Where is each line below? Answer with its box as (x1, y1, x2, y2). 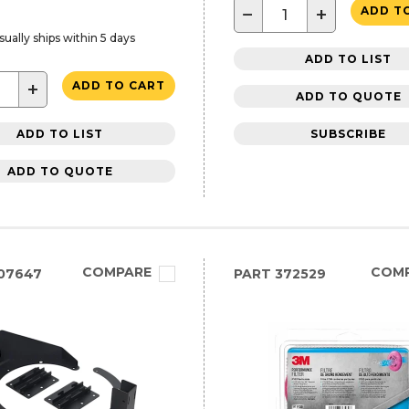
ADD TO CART (71, 79, 165, 92)
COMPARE (81, 264, 152, 280)
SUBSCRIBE (310, 126, 387, 141)
